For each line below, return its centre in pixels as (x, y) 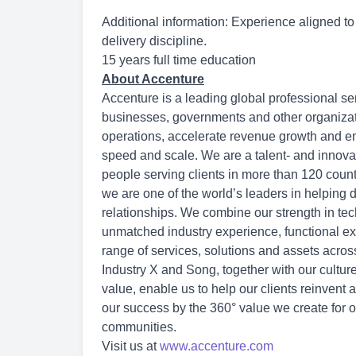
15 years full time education (179, 60)
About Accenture (153, 79)
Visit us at (129, 346)
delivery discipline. (154, 41)
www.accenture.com (217, 346)
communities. (139, 327)
